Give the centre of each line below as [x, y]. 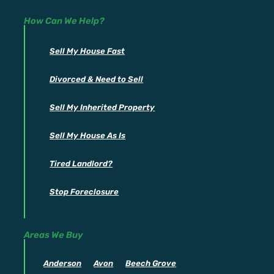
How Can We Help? [64, 21]
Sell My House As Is [88, 135]
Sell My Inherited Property [102, 107]
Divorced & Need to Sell [97, 79]
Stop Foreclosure [84, 192]
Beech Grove [151, 263]
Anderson [63, 263]
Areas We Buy [54, 235]
